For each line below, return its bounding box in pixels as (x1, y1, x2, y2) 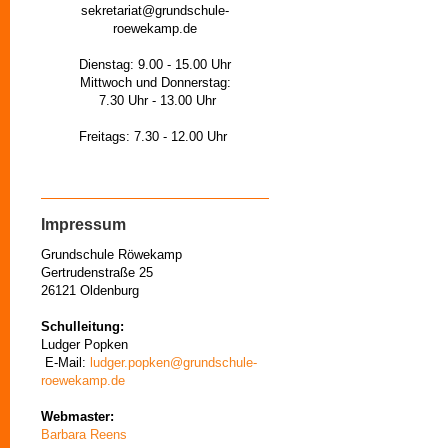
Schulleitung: (41, 319, 124, 334)
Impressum (41, 216, 126, 233)
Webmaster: (41, 409, 114, 424)
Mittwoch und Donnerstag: (79, 75, 231, 90)
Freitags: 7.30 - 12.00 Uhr (79, 129, 231, 144)
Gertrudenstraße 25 (41, 265, 153, 280)
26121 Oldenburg (41, 283, 139, 298)
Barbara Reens (41, 427, 127, 442)
